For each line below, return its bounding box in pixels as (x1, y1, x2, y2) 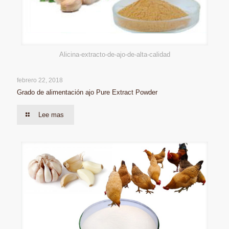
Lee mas (38, 111, 64, 119)
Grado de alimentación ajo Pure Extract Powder (17, 88, 157, 97)
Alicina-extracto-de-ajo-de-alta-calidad (59, 51, 170, 59)
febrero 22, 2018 (17, 77, 63, 84)
